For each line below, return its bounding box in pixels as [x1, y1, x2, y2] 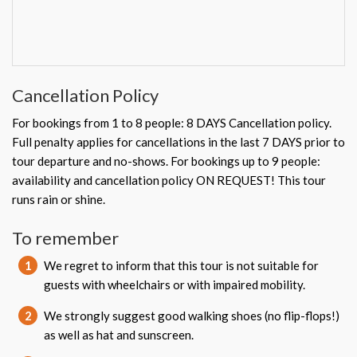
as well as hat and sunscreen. [44, 328, 194, 342]
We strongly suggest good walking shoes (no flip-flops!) [44, 308, 339, 323]
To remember [12, 227, 119, 249]
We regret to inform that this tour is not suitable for [44, 258, 319, 273]
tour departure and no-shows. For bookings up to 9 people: [12, 154, 320, 168]
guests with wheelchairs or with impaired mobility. [44, 277, 305, 292]
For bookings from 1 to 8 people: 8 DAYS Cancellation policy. [12, 116, 331, 130]
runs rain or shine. [12, 192, 105, 206]
